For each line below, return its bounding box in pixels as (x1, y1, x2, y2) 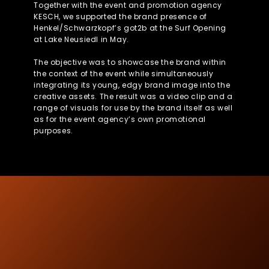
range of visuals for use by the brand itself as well (34, 103, 233, 113)
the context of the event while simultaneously (34, 68, 214, 79)
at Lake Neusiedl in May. (34, 34, 129, 45)
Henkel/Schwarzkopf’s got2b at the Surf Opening (34, 23, 227, 34)
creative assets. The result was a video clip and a (34, 91, 233, 102)
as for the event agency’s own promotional (34, 114, 207, 125)
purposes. (34, 125, 73, 136)
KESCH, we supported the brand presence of (34, 11, 208, 22)
